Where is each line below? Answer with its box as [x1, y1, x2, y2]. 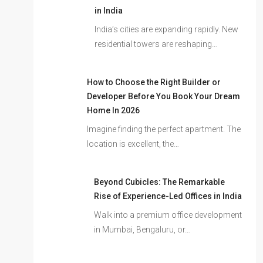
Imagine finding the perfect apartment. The [87, 124, 241, 134]
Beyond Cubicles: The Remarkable [93, 177, 225, 187]
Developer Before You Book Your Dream [87, 91, 241, 101]
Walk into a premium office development [93, 210, 242, 220]
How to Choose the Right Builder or [87, 77, 221, 87]
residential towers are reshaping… [94, 39, 217, 49]
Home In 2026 [87, 105, 140, 115]
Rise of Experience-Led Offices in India [93, 191, 242, 201]
